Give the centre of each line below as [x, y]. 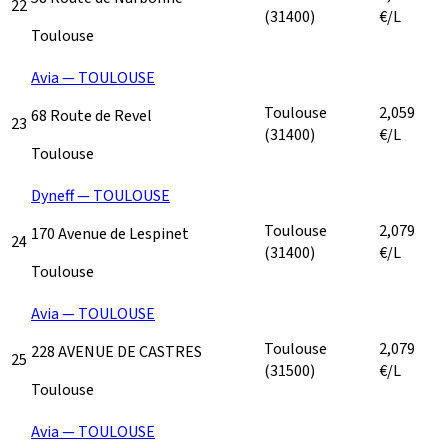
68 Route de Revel [91, 115]
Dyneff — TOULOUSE [100, 195]
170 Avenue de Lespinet [110, 233]
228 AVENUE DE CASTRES [116, 351]
